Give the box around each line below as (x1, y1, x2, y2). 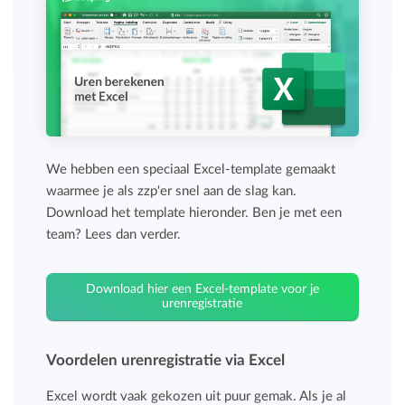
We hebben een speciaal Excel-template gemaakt (46, 162, 336, 176)
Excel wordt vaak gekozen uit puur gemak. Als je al (46, 389, 347, 403)
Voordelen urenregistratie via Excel (46, 352, 286, 368)
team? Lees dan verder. (46, 227, 182, 241)
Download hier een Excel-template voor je (85, 282, 319, 296)
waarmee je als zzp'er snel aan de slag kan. (46, 184, 297, 198)
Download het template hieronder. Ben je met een (46, 205, 343, 220)
